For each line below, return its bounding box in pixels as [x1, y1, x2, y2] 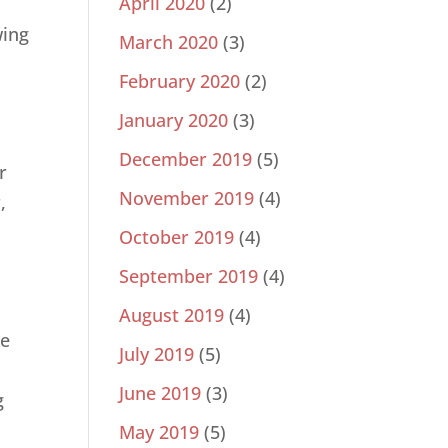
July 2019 [119, 342, 195, 367]
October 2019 [119, 225, 235, 250]
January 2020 [119, 108, 229, 133]
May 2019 [119, 420, 200, 445]
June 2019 [119, 381, 202, 406]
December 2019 [119, 147, 253, 172]
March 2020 [119, 30, 219, 55]
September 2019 [119, 264, 259, 289]
